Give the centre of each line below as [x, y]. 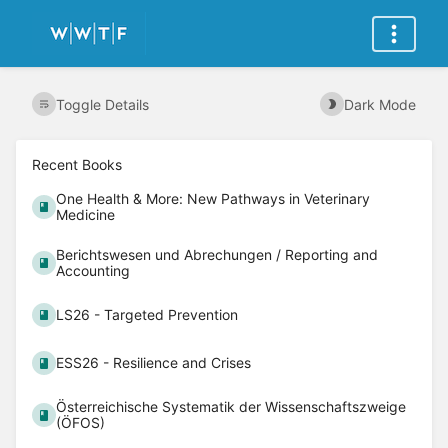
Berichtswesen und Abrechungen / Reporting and [217, 255]
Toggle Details [103, 104]
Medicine [86, 215]
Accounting [93, 271]
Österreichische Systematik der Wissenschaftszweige [231, 407]
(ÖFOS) [81, 423]
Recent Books [77, 165]
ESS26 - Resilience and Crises [154, 363]
